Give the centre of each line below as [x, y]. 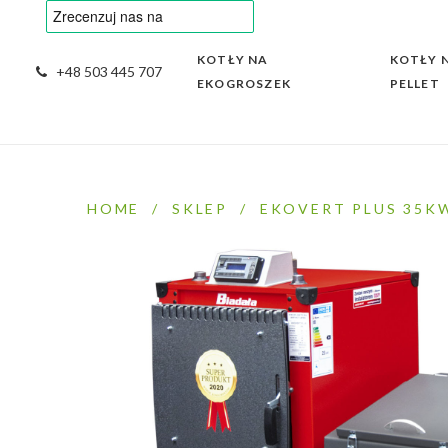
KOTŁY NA [233, 59]
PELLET [414, 83]
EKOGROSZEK [244, 83]
